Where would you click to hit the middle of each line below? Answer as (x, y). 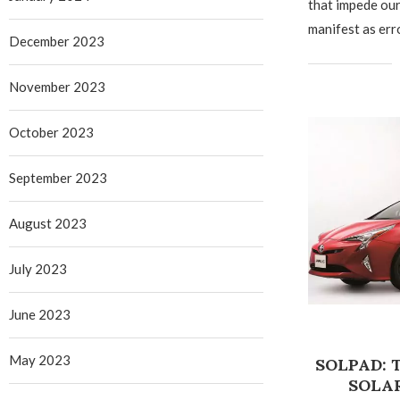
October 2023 (51, 132)
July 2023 (38, 269)
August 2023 (48, 223)
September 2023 (58, 178)
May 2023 (40, 360)
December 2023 (57, 41)
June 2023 (40, 314)
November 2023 (57, 87)
